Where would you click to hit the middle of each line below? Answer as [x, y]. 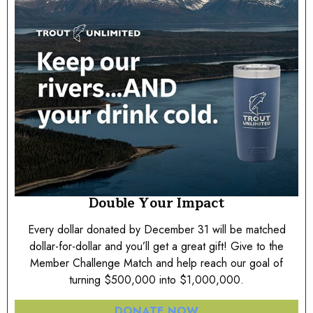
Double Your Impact [156, 203]
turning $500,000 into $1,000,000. [156, 279]
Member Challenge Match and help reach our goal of [156, 263]
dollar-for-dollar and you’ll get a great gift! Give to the [156, 246]
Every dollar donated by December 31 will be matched [156, 229]
